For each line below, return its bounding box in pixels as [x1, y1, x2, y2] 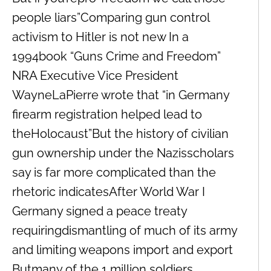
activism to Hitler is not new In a [12, 29, 189, 44]
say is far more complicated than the [12, 165, 216, 180]
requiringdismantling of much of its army [12, 223, 237, 238]
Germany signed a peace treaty [12, 203, 187, 218]
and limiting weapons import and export [12, 242, 233, 257]
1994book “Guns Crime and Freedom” [12, 48, 221, 64]
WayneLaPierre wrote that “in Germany [12, 87, 229, 102]
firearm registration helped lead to [12, 106, 202, 122]
